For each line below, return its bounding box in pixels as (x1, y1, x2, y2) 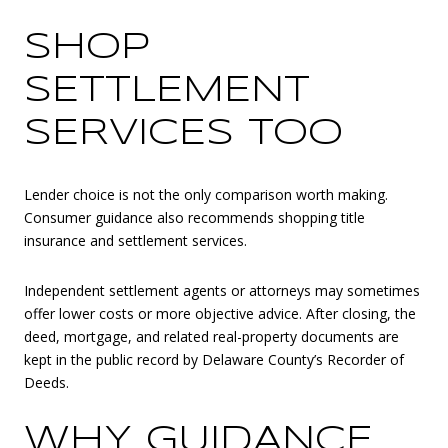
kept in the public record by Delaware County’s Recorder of (24, 349, 404, 369)
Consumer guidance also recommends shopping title (24, 207, 365, 227)
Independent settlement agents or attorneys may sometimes (24, 280, 420, 300)
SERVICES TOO (24, 117, 343, 152)
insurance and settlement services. (24, 230, 247, 250)
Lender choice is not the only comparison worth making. (24, 184, 388, 204)
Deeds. (24, 372, 69, 392)
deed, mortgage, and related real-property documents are (24, 326, 399, 346)
